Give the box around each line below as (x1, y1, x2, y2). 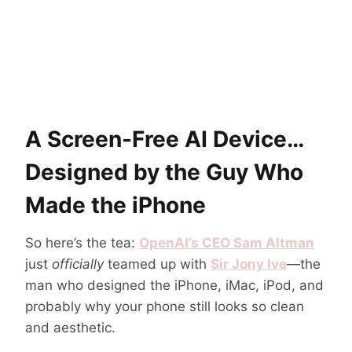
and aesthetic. (25, 319, 115, 335)
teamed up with (104, 255, 211, 272)
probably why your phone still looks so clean (25, 298, 304, 314)
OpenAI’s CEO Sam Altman (139, 234, 314, 251)
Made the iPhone (25, 191, 206, 218)
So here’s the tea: (25, 234, 139, 251)
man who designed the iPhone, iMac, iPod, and (25, 277, 324, 293)
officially (52, 255, 104, 272)
